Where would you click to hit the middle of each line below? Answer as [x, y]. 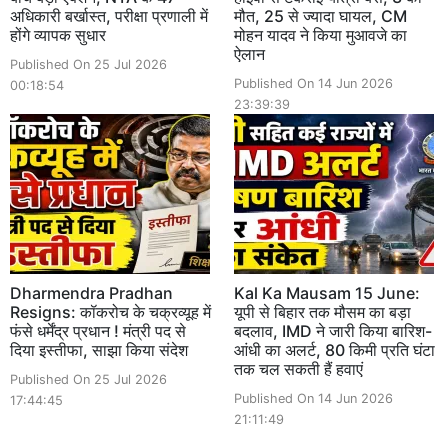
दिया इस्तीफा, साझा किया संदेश [99, 349]
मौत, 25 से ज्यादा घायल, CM [320, 15]
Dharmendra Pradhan [91, 292]
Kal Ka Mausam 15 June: [327, 292]
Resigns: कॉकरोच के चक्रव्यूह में [110, 311]
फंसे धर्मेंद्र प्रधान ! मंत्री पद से [98, 330]
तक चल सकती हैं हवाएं [298, 368]
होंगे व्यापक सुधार [58, 34]
